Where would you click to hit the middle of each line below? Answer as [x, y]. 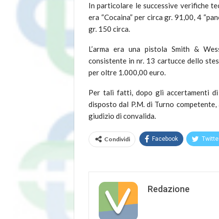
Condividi [117, 139]
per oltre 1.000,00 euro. [127, 73]
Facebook [165, 139]
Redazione [169, 189]
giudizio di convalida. [122, 116]
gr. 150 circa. [109, 29]
